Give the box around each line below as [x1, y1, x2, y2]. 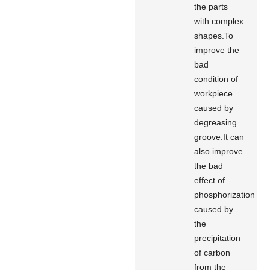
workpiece [194, 88, 233, 98]
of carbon [194, 247, 231, 257]
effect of [194, 175, 225, 185]
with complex [194, 16, 244, 26]
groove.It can [194, 131, 245, 142]
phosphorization [194, 189, 256, 199]
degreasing [194, 117, 237, 127]
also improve [194, 146, 243, 156]
